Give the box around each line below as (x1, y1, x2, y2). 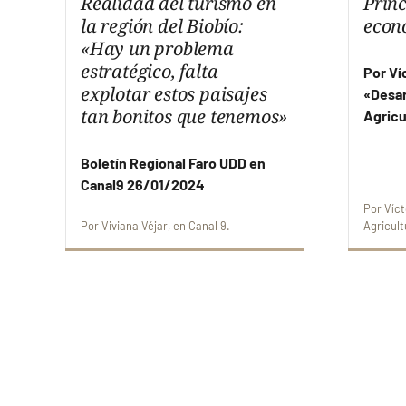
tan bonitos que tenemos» (81, 104, 288, 130)
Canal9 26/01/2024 (81, 176, 205, 194)
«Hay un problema (81, 36, 234, 62)
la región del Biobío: (81, 14, 244, 39)
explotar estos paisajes (81, 82, 267, 107)
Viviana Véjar (101, 218, 168, 234)
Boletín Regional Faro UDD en (81, 154, 266, 172)
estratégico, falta (81, 59, 218, 84)
